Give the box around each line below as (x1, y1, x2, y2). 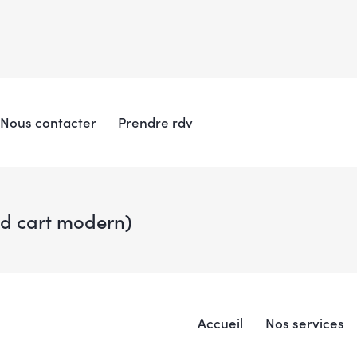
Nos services (265, 312, 344, 332)
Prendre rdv (118, 112, 194, 131)
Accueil (198, 312, 244, 332)
